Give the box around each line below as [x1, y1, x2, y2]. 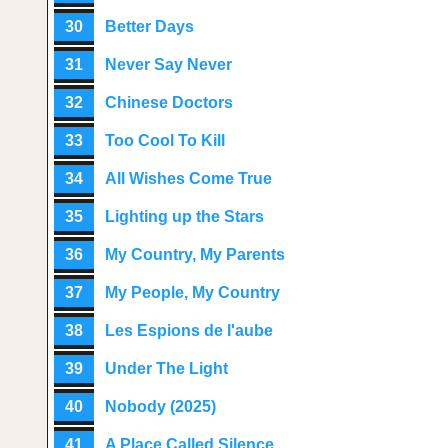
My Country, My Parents [105, 246, 285, 263]
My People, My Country [105, 284, 280, 301]
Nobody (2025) [105, 398, 216, 415]
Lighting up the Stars [105, 208, 264, 225]
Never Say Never [105, 56, 232, 73]
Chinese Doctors [105, 94, 233, 111]
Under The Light [105, 360, 228, 377]
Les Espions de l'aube [105, 322, 273, 339]
